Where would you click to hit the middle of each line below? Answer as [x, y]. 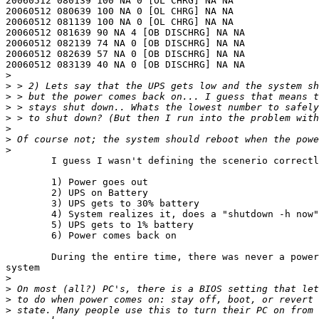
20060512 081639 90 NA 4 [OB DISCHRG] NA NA [125, 33]
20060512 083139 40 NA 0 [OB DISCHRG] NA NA [125, 65]
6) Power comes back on [28, 236]
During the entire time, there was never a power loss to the [28, 257]
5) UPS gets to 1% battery [28, 225]
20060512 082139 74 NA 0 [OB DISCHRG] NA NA [125, 43]
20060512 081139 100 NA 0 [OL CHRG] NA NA [120, 22]
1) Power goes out [28, 182]
